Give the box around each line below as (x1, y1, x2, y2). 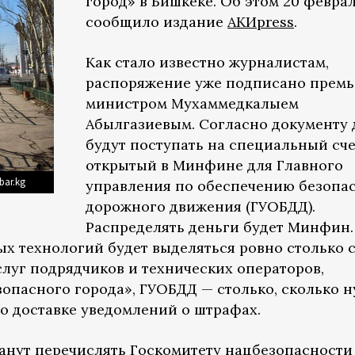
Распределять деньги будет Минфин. (86, 218, 353, 236)
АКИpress (227, 13, 294, 31)
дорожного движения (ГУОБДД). (86, 197, 315, 216)
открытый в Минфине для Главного (86, 156, 343, 174)
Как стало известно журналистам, (86, 53, 329, 71)
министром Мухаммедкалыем (86, 94, 299, 113)
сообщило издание (86, 13, 227, 31)
